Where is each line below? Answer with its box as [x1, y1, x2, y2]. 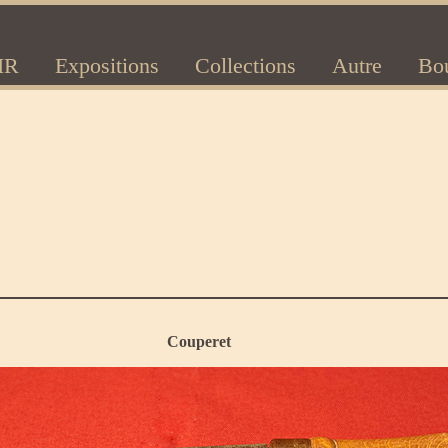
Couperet [166, 333, 231, 351]
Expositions [55, 53, 159, 78]
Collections [195, 53, 296, 78]
